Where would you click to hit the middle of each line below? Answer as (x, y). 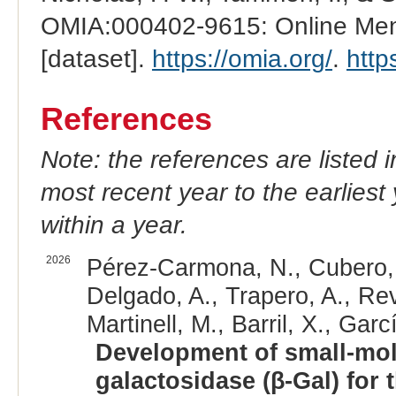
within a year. (114, 225)
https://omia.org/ (242, 58)
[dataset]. (96, 58)
